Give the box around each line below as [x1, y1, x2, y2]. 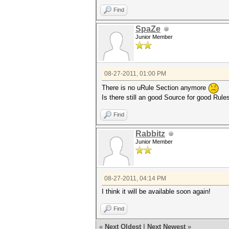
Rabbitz [135, 129, 165, 138]
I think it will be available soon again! [102, 188, 211, 195]
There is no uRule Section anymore [102, 83, 208, 91]
